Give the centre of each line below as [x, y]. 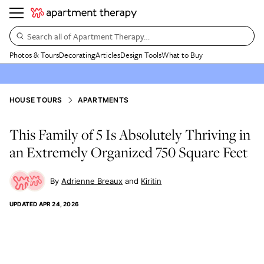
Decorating [77, 55]
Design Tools [141, 55]
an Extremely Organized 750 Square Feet [128, 152]
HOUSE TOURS [36, 100]
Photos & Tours [34, 55]
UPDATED [24, 204]
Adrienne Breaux [92, 181]
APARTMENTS [103, 100]
